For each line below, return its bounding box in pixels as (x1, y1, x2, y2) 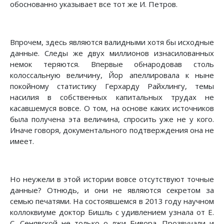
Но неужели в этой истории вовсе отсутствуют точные (10, 174, 214, 184)
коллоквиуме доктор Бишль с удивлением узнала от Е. (10, 207, 214, 217)
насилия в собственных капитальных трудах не (10, 92, 214, 102)
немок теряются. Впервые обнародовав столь (10, 59, 214, 69)
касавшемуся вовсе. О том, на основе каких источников (10, 103, 214, 113)
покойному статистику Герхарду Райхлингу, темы (10, 81, 214, 91)
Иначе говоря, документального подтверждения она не (10, 125, 214, 135)
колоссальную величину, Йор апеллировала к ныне (10, 70, 214, 80)
